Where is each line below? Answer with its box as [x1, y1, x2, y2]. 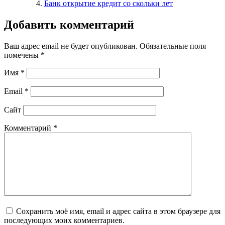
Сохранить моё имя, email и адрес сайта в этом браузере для [16, 207, 220, 216]
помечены [4, 51, 41, 60]
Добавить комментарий [4, 18, 134, 32]
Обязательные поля [140, 42, 206, 51]
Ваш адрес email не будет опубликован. [4, 42, 138, 51]
